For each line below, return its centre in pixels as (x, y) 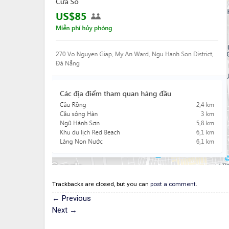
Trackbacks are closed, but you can (101, 184)
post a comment (173, 184)
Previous (75, 199)
